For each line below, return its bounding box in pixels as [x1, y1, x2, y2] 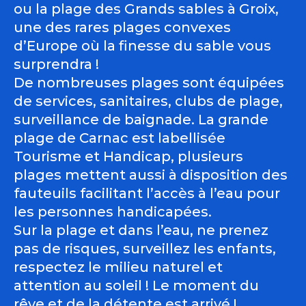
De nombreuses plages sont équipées [14, 74, 284, 91]
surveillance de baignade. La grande [14, 111, 268, 128]
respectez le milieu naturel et [14, 259, 223, 275]
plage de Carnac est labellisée [14, 130, 225, 146]
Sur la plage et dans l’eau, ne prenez [14, 222, 268, 238]
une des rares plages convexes [14, 19, 231, 36]
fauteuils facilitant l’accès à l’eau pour [14, 185, 280, 201]
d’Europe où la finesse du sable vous [14, 38, 271, 54]
